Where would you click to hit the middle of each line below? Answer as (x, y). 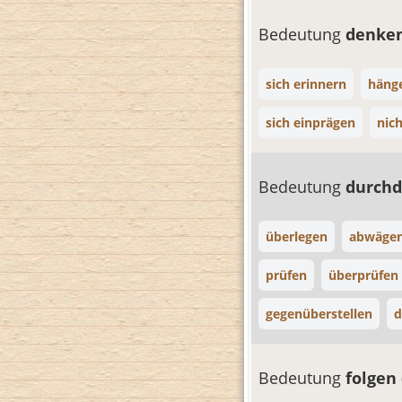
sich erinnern (306, 84)
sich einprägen (310, 122)
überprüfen (363, 275)
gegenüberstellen (319, 314)
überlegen (297, 236)
